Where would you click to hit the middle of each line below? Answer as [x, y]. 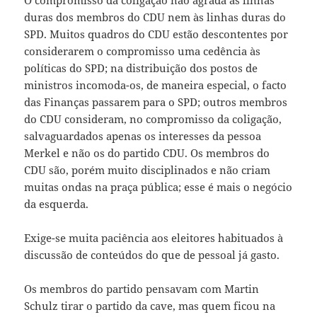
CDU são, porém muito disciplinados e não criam [148, 170]
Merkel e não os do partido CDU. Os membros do [147, 153]
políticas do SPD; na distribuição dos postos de [141, 68]
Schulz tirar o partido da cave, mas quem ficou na [150, 306]
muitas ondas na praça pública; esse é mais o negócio [158, 187]
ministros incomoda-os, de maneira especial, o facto [156, 85]
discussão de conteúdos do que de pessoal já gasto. [152, 255]
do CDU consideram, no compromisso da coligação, [153, 119]
